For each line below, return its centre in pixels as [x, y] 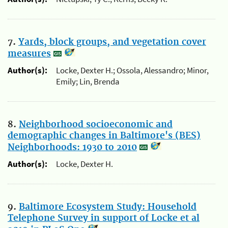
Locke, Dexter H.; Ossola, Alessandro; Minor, [132, 70]
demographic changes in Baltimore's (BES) [104, 136]
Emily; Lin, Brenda [88, 82]
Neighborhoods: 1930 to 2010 [72, 147]
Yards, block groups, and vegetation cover [112, 42]
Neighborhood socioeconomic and [96, 124]
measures [29, 54]
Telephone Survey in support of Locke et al [104, 218]
